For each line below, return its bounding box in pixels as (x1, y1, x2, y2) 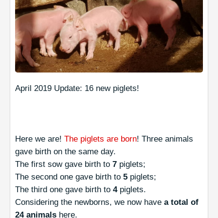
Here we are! (15, 134, 64, 144)
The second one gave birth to (15, 172, 123, 182)
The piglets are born (64, 134, 137, 144)
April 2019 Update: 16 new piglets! (15, 83, 139, 93)
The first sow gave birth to (15, 159, 110, 169)
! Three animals (137, 134, 193, 144)
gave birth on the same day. (15, 146, 116, 156)
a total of (164, 197, 199, 207)
